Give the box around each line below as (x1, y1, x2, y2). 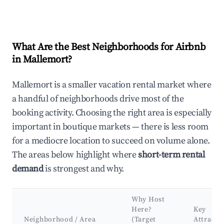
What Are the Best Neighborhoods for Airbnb (12, 41, 206, 54)
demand (12, 163, 43, 175)
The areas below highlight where (12, 149, 138, 161)
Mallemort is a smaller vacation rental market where (12, 79, 211, 91)
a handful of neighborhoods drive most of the (12, 93, 184, 105)
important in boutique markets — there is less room (12, 121, 209, 133)
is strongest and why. (43, 163, 124, 175)
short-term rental (138, 149, 205, 161)
